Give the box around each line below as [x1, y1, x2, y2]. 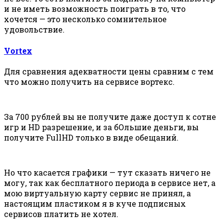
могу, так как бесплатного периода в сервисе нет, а [4, 177, 216, 188]
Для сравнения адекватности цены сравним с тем [4, 66, 214, 76]
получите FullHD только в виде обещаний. [4, 132, 179, 143]
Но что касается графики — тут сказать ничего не [4, 167, 211, 178]
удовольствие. [4, 24, 65, 35]
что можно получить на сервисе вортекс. [4, 76, 175, 87]
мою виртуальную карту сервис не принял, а [4, 187, 191, 198]
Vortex [4, 45, 32, 56]
